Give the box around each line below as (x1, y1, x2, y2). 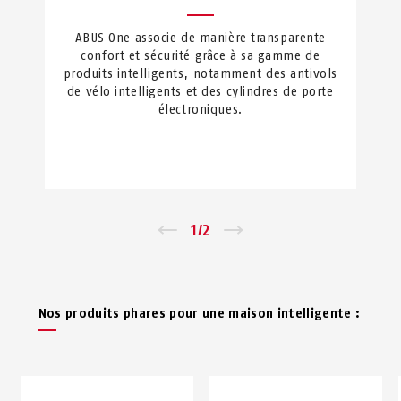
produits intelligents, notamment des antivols (63, 65, 337, 81)
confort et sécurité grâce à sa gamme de (81, 47, 320, 64)
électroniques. (158, 101, 243, 117)
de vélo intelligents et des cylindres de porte (66, 83, 334, 99)
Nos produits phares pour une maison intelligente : (38, 305, 361, 321)
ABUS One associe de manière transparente (74, 30, 326, 46)
